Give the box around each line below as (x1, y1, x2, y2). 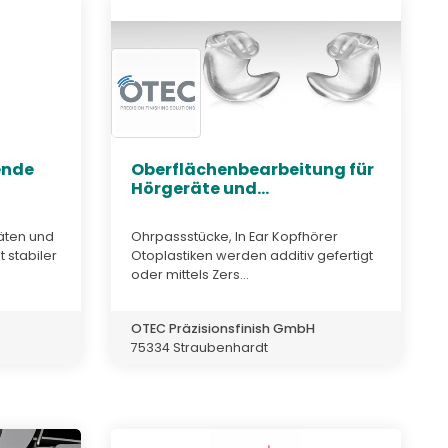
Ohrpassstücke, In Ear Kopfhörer (131, 227, 338, 245)
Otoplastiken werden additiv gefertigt (131, 246, 373, 264)
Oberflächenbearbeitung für (131, 158, 374, 182)
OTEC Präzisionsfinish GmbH (131, 319, 315, 337)
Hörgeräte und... (131, 177, 269, 201)
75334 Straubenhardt (131, 338, 268, 356)
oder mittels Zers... (131, 265, 249, 283)
